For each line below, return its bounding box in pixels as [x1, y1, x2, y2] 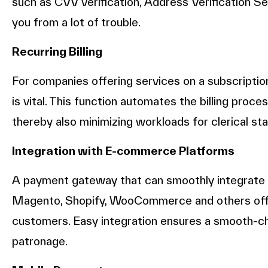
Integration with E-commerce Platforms [12, 144, 234, 158]
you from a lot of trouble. [12, 16, 141, 29]
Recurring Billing [12, 45, 102, 59]
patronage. [12, 234, 68, 248]
